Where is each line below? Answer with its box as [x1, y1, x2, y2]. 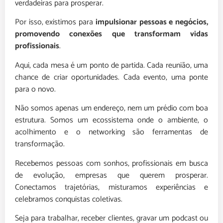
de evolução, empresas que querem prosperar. [15, 168, 208, 182]
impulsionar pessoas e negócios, [95, 15, 209, 29]
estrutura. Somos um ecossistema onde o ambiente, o [15, 113, 208, 127]
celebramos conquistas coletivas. [15, 192, 122, 206]
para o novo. [15, 82, 56, 96]
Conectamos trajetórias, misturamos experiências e [15, 180, 208, 194]
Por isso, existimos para [15, 15, 96, 29]
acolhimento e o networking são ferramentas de [15, 125, 208, 139]
